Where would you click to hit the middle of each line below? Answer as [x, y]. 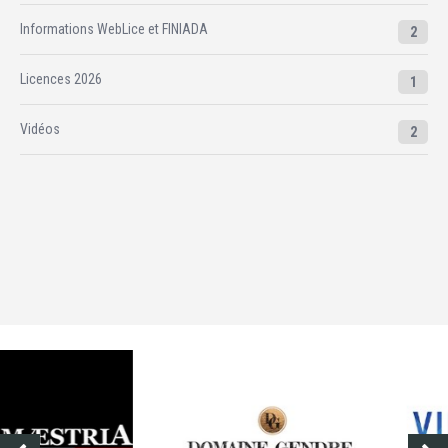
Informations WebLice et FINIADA [114, 29]
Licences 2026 [61, 79]
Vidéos [40, 129]
